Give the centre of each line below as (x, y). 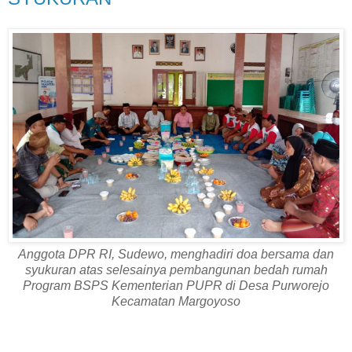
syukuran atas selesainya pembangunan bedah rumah (176, 270)
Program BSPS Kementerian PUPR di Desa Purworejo (176, 286)
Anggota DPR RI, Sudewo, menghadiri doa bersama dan (176, 255)
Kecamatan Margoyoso (176, 302)
